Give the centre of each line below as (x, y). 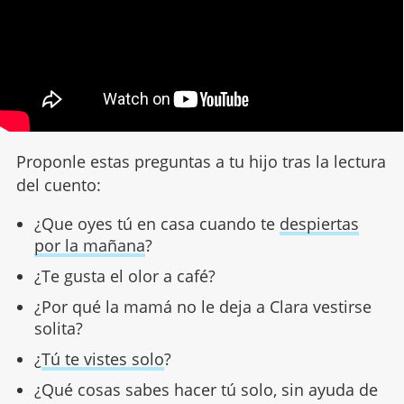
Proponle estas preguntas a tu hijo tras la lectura (201, 162)
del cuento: (58, 185)
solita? (58, 329)
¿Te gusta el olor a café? (124, 276)
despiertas (319, 224)
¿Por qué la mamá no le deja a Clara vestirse (202, 307)
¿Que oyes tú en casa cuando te (156, 224)
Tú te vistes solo (102, 359)
